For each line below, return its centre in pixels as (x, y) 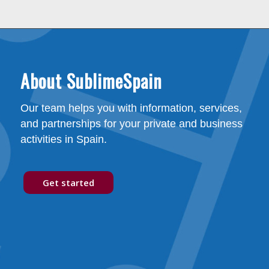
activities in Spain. (63, 139)
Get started (68, 182)
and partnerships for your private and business (131, 123)
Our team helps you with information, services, (131, 108)
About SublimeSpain (91, 81)
